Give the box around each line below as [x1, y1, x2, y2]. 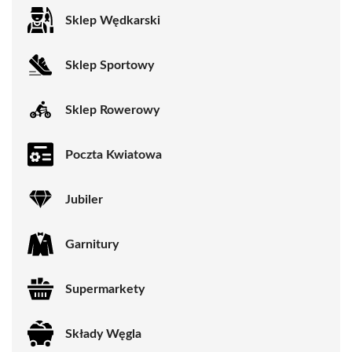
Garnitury [65, 237, 119, 251]
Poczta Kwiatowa [65, 148, 162, 161]
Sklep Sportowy [65, 58, 154, 71]
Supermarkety [65, 282, 145, 295]
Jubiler [65, 192, 103, 206]
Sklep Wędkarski [65, 13, 160, 27]
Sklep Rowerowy [65, 103, 159, 116]
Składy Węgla [65, 327, 141, 340]
